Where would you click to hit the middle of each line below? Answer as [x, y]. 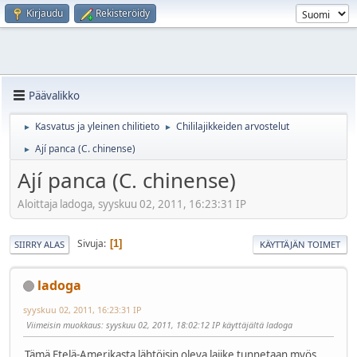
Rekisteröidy [123, 13]
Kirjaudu [45, 13]
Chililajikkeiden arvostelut [233, 126]
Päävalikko [54, 95]
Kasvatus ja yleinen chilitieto [97, 126]
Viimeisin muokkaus [64, 324]
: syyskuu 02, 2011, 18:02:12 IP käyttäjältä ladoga [197, 324]
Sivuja [90, 244]
